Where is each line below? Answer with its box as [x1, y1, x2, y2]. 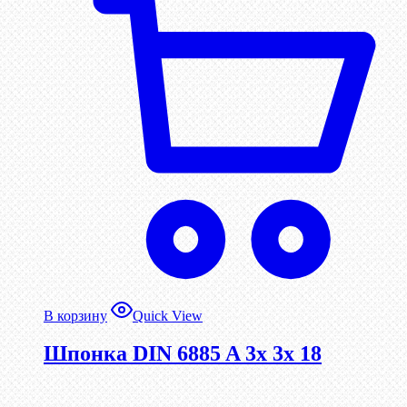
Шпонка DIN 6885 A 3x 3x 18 [44, 342, 322, 366]
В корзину [44, 308, 107, 324]
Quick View [133, 308, 203, 324]
